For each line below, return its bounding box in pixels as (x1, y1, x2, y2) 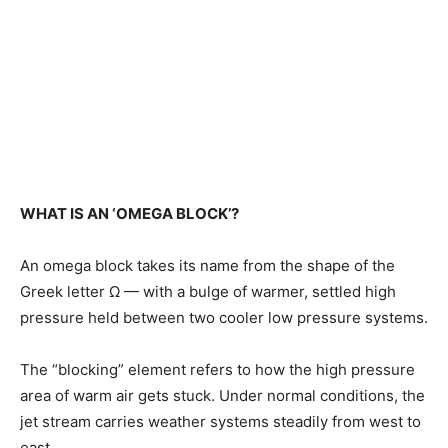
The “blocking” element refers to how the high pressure (20, 360, 415, 380)
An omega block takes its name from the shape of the (20, 256, 395, 276)
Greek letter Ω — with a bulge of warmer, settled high (20, 282, 396, 302)
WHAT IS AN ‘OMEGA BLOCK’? (20, 204, 239, 224)
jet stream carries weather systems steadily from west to (20, 412, 421, 432)
